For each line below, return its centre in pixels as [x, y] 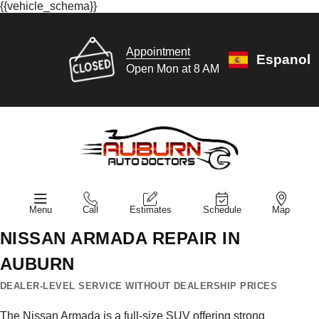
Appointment [158, 51]
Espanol [283, 59]
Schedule [222, 209]
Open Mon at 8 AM [172, 68]
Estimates [150, 209]
